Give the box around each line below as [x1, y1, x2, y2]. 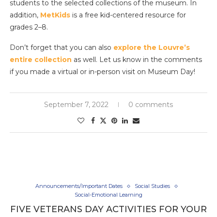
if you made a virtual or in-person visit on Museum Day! [10, 67, 195, 77]
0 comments [128, 100, 173, 109]
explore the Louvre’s [113, 43, 190, 52]
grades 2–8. [10, 23, 48, 32]
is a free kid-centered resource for [70, 11, 186, 20]
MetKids [40, 11, 70, 20]
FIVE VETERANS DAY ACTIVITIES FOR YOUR [10, 204, 207, 215]
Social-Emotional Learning [75, 191, 142, 199]
